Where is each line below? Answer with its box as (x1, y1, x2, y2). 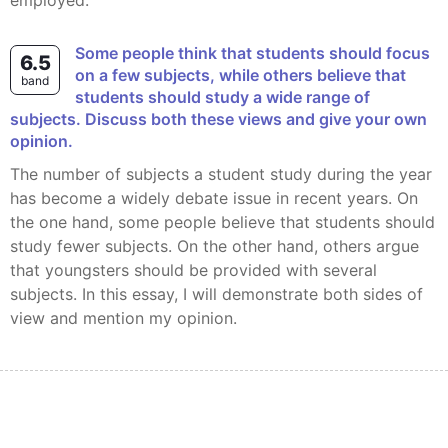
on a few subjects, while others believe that (75, 65, 406, 85)
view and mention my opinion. (10, 308, 237, 328)
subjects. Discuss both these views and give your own (10, 109, 427, 129)
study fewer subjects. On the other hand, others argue (10, 236, 419, 256)
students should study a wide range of (75, 87, 370, 107)
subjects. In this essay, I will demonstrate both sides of (10, 284, 423, 304)
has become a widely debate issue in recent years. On (10, 188, 418, 208)
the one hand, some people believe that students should (10, 212, 435, 232)
